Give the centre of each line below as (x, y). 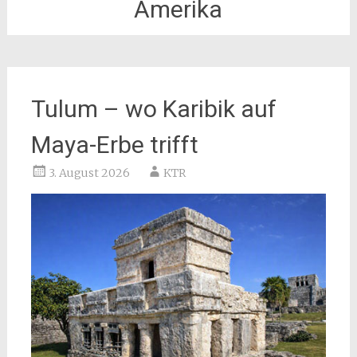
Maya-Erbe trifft (114, 145)
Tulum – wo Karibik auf (153, 109)
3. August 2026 (89, 173)
